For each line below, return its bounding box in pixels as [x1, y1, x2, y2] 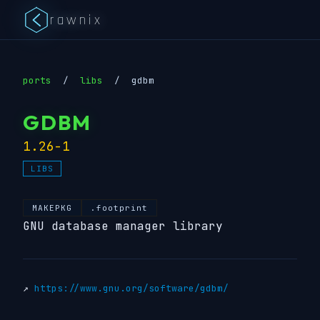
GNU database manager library [23, 219, 223, 234]
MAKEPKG [32, 203, 72, 213]
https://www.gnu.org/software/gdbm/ [34, 282, 229, 294]
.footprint [91, 203, 148, 213]
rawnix [50, 10, 103, 29]
